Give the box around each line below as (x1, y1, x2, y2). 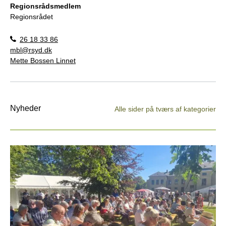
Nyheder (10, 103, 41, 112)
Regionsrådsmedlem (10, 2, 81, 10)
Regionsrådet (10, 12, 53, 21)
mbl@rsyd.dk (10, 45, 52, 54)
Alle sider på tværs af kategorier (115, 104, 216, 113)
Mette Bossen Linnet (10, 56, 76, 65)
